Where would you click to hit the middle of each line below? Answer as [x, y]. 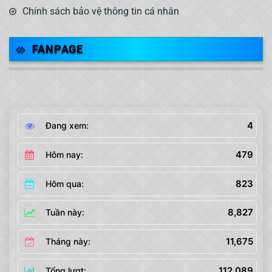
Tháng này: [68, 242]
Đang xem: [67, 126]
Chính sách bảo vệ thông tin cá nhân [101, 11]
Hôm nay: [64, 154]
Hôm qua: [64, 183]
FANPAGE [58, 49]
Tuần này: [65, 212]
